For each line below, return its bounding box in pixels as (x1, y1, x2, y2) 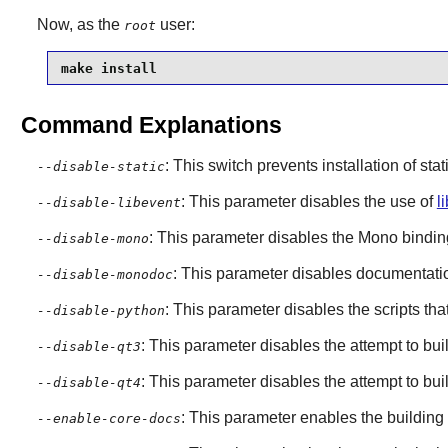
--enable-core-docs (36, 411, 181, 427)
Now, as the (36, 16, 124, 34)
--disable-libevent (36, 195, 181, 211)
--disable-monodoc (36, 267, 173, 283)
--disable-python (36, 303, 165, 319)
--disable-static (36, 159, 165, 175)
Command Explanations (20, 112, 282, 139)
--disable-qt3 (36, 339, 141, 355)
